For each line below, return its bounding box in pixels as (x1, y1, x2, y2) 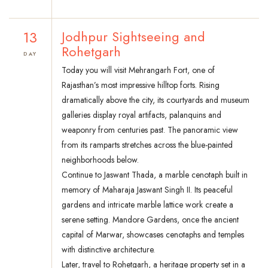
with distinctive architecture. (62, 243, 155, 256)
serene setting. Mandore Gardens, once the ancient (62, 214, 239, 226)
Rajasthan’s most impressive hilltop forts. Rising (62, 79, 220, 92)
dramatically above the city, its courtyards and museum (62, 94, 249, 106)
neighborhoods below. (62, 154, 139, 166)
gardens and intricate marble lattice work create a (62, 199, 233, 211)
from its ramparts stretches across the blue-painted (62, 139, 233, 151)
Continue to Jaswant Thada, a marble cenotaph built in (62, 169, 248, 181)
